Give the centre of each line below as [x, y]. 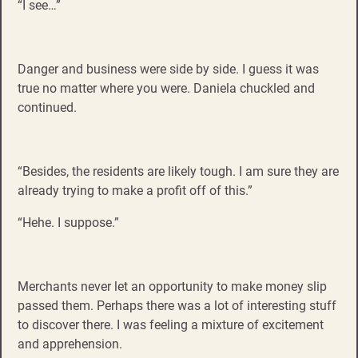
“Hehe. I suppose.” [68, 222]
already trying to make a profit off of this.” [135, 190]
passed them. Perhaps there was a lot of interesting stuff [177, 305]
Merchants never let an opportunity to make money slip [172, 286]
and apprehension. [70, 344]
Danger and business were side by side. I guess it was [168, 69]
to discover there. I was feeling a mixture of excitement [171, 324]
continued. [47, 107]
